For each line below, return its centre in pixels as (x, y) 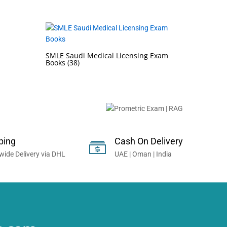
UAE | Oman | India (143, 154)
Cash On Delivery (149, 141)
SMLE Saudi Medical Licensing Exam (107, 56)
